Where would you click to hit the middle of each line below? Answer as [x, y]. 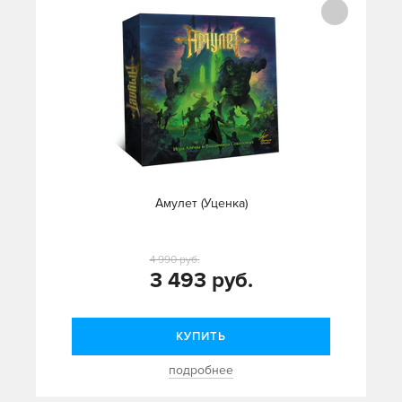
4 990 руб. [175, 260]
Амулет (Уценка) [201, 203]
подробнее [201, 370]
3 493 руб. [201, 280]
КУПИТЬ [201, 336]
